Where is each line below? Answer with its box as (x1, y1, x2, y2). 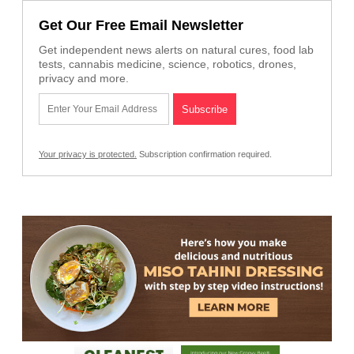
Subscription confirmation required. (137, 149, 272, 160)
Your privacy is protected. (39, 149, 137, 160)
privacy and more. (39, 72, 129, 85)
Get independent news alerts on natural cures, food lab (39, 43, 314, 57)
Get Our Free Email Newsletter (39, 17, 243, 34)
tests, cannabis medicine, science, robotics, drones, (39, 58, 296, 71)
